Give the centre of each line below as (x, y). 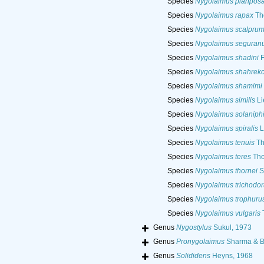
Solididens (193, 256)
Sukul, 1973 (231, 228)
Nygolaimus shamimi (228, 86)
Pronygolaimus (200, 242)
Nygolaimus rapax (224, 16)
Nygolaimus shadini (227, 58)
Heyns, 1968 (231, 256)
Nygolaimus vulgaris (227, 214)
